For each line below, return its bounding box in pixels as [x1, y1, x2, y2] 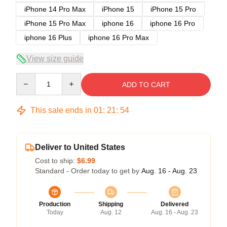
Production [39, 200, 70, 208]
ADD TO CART [122, 80, 170, 89]
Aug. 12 [100, 208, 122, 216]
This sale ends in [28, 105, 94, 115]
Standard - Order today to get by [35, 166, 141, 175]
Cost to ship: [35, 156, 77, 165]
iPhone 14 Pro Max [24, 5, 86, 13]
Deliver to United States [35, 142, 125, 152]
